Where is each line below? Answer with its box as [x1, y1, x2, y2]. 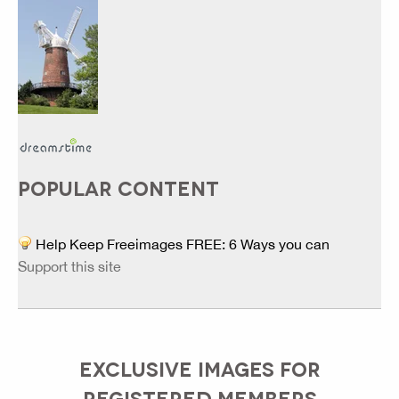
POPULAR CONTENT [18, 175, 219, 199]
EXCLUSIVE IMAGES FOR [78, 356, 321, 380]
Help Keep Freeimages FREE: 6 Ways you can [32, 236, 330, 253]
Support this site [18, 258, 121, 275]
